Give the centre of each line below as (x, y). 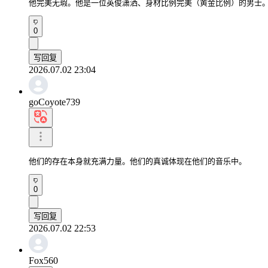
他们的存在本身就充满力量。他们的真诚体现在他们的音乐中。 (138, 161)
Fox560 (43, 260)
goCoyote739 (54, 102)
